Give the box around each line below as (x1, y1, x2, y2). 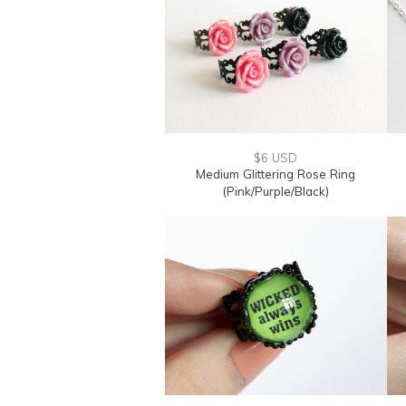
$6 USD (254, 150, 297, 165)
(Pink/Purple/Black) (222, 184, 329, 198)
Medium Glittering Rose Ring (196, 167, 355, 181)
